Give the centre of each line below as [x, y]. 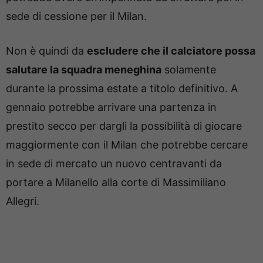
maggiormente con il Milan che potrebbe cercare [127, 144]
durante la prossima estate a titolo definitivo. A [122, 88]
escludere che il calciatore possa [171, 50]
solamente [189, 69]
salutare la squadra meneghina [84, 69]
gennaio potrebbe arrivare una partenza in [111, 107]
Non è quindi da [46, 50]
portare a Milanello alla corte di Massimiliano [116, 182]
